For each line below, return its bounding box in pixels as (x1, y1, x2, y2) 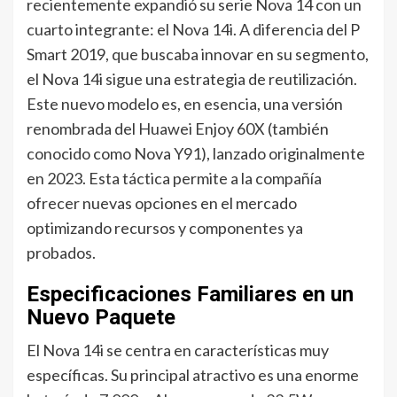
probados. (27, 242, 96, 262)
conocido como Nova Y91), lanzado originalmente (27, 143, 365, 163)
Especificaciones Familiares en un (27, 281, 354, 307)
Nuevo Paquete (27, 304, 175, 330)
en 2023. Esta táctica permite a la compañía (27, 167, 322, 188)
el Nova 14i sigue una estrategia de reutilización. (27, 68, 357, 89)
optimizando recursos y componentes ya (27, 217, 303, 237)
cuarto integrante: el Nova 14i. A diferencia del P (27, 19, 360, 39)
